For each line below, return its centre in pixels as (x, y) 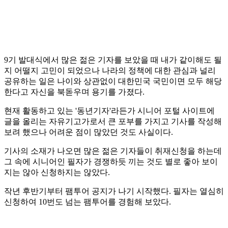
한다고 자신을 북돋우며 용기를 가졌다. (74, 92)
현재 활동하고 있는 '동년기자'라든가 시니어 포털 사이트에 (109, 111)
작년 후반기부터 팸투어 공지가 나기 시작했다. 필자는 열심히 (114, 191)
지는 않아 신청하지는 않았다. (57, 173)
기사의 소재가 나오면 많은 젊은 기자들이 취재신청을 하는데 (113, 151)
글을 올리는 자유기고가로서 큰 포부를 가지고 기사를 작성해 (113, 122)
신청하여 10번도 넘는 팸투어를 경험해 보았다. (88, 202)
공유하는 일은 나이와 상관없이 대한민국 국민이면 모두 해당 (113, 81)
